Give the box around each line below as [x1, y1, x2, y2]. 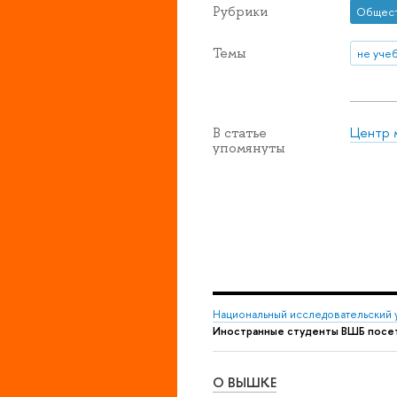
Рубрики [213, 3, 268, 21]
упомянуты [213, 138, 285, 157]
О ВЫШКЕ [213, 373, 276, 393]
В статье [213, 123, 267, 142]
